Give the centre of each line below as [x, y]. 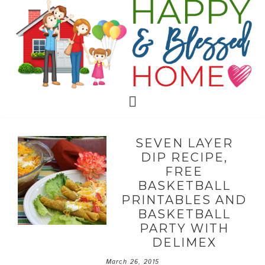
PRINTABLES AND [184, 200]
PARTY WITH [184, 228]
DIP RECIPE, [184, 157]
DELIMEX [184, 243]
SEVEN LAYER [184, 143]
